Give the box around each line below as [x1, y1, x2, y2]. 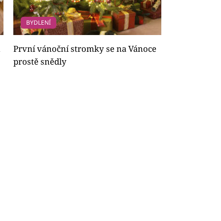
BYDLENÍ [26, 18, 51, 27]
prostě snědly [13, 55, 67, 67]
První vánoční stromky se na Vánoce [13, 42, 156, 54]
